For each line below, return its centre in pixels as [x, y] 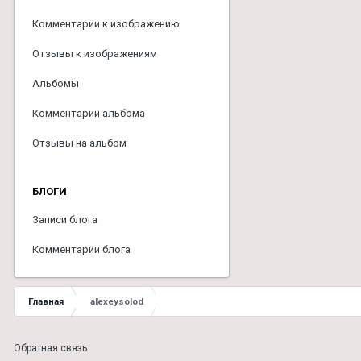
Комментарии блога [81, 249]
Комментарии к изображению [106, 24]
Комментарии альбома [89, 113]
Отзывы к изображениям [95, 54]
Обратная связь [50, 349]
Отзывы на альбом [79, 143]
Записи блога [65, 220]
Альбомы [56, 83]
